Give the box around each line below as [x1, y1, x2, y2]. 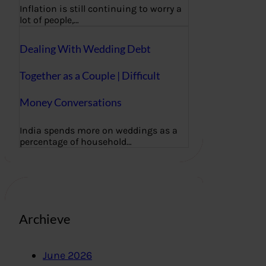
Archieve [19, 210, 71, 227]
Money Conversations [20, 96, 122, 109]
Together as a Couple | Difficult [20, 69, 160, 83]
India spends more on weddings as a [20, 125, 178, 136]
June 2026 [43, 249, 92, 262]
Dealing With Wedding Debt [20, 42, 151, 56]
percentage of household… [20, 136, 132, 147]
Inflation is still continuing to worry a [20, 3, 182, 15]
